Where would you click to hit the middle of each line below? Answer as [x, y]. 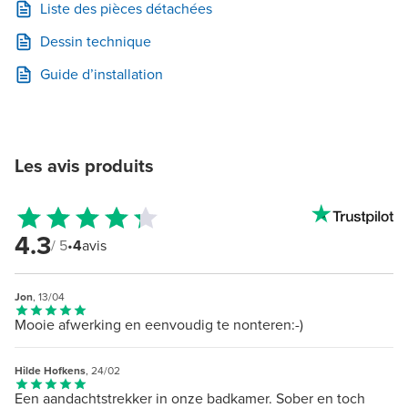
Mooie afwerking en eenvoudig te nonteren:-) [159, 324]
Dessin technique [96, 41]
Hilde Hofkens [50, 370]
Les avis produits [84, 165]
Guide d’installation [102, 74]
